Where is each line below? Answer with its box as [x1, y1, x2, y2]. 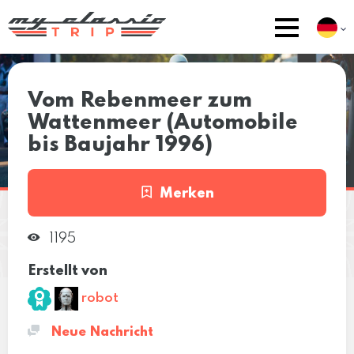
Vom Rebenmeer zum [28, 89, 252, 111]
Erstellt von [28, 263, 107, 278]
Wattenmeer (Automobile [28, 111, 298, 134]
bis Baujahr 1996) [28, 134, 213, 156]
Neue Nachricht [47, 325, 153, 339]
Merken [159, 186, 214, 201]
